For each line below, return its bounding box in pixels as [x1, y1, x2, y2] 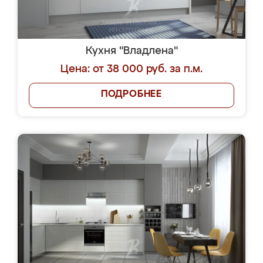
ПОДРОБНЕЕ [100, 90, 163, 99]
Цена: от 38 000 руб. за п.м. [60, 64, 203, 75]
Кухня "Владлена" [85, 46, 178, 56]
